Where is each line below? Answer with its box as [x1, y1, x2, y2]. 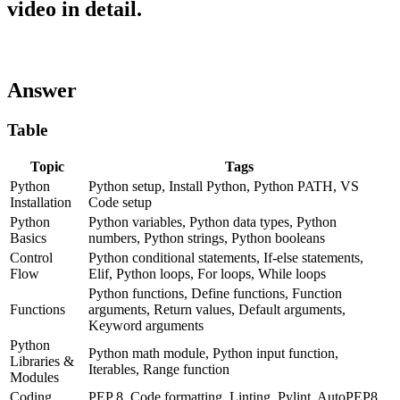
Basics [10, 230, 46, 246]
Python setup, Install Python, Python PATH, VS [88, 179, 359, 195]
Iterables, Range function [88, 362, 229, 378]
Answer [7, 78, 77, 102]
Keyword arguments [88, 318, 204, 334]
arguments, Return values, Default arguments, [88, 302, 346, 318]
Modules [10, 370, 59, 386]
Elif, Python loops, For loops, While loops [88, 266, 326, 282]
